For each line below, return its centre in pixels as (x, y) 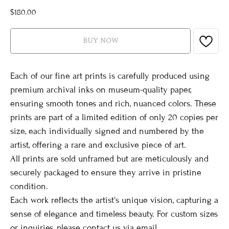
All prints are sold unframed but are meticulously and (109, 159)
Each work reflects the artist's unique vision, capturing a (114, 200)
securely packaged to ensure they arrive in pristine (106, 173)
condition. (29, 187)
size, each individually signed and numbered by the (107, 131)
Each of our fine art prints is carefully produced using (110, 76)
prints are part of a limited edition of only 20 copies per (114, 118)
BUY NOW (100, 41)
